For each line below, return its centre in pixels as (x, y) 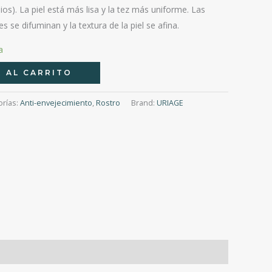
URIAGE (170, 103)
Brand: (144, 103)
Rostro (108, 103)
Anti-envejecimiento (56, 103)
